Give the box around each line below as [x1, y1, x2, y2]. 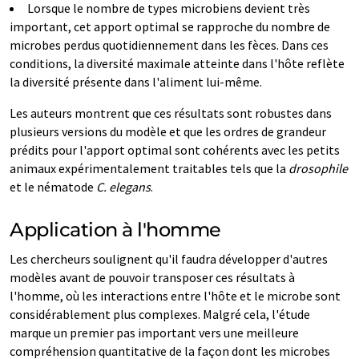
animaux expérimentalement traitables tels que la [10, 160, 288, 176]
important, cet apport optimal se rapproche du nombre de [10, 18, 330, 34]
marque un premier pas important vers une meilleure [10, 325, 299, 341]
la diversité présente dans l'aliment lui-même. [10, 74, 262, 90]
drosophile [288, 160, 348, 176]
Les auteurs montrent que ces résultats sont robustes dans [10, 105, 332, 121]
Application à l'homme [10, 218, 221, 241]
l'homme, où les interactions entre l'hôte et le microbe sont [10, 288, 341, 304]
